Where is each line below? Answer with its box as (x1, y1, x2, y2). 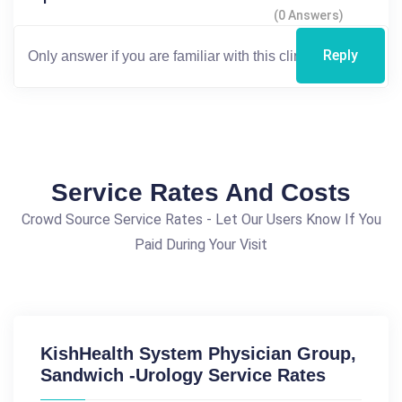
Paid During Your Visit (135, 235, 267, 253)
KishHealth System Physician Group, (40, 343, 356, 363)
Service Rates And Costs (51, 178, 351, 206)
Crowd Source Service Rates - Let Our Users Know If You (21, 210, 381, 228)
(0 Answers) (274, 7, 344, 22)
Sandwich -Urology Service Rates (40, 364, 326, 385)
